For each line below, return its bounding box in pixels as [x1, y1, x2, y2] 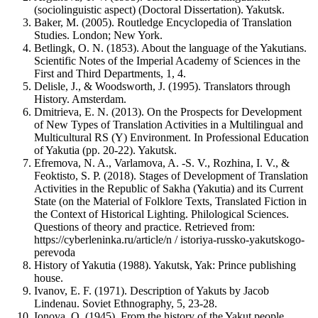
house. [34, 272, 63, 284]
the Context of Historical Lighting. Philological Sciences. [34, 208, 289, 220]
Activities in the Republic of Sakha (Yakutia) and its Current [34, 182, 303, 194]
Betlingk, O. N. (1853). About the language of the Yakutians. [34, 42, 307, 54]
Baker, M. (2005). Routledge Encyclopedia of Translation [34, 16, 292, 28]
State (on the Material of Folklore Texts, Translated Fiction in [34, 195, 307, 207]
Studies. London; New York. [34, 29, 163, 41]
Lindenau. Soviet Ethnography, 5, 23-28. [34, 297, 217, 309]
